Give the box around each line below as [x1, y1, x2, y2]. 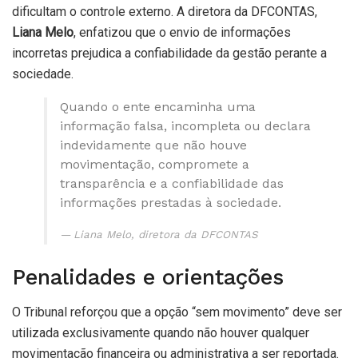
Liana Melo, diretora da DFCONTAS [74, 229, 258, 241]
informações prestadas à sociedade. [60, 195, 281, 211]
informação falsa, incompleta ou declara [60, 118, 311, 134]
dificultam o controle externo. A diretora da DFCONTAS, [12, 4, 317, 20]
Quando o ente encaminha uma [60, 99, 256, 115]
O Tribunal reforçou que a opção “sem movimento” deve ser [12, 304, 342, 320]
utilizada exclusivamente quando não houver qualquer [12, 325, 309, 341]
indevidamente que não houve [60, 137, 247, 153]
